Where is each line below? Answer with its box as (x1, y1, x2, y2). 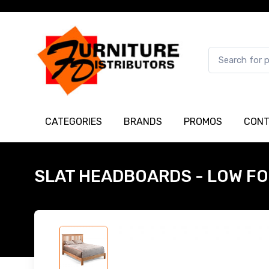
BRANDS (124, 115, 162, 127)
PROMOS (184, 115, 222, 127)
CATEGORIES (45, 115, 102, 127)
